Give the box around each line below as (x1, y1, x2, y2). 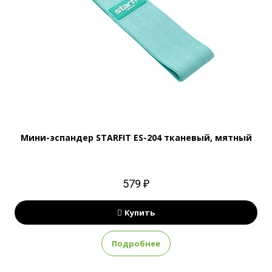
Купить (124, 207, 155, 218)
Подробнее (112, 238, 160, 249)
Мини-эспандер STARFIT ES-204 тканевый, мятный (20, 132, 252, 143)
